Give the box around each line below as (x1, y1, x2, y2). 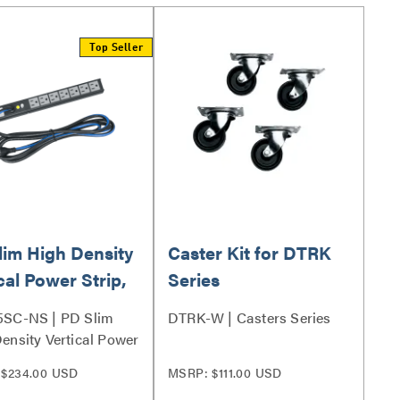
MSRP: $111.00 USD (168, 363, 282, 381)
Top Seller (88, 43, 143, 54)
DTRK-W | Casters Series (168, 307, 331, 328)
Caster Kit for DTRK (168, 239, 331, 265)
